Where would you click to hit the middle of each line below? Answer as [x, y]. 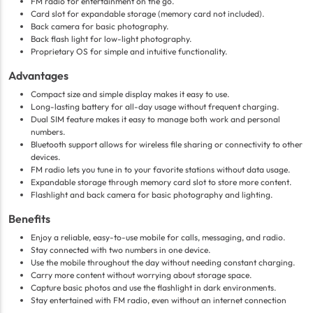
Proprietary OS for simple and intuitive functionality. [129, 52]
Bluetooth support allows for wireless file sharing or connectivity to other [167, 145]
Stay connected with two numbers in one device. [121, 250]
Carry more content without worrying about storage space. [141, 275]
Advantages [38, 76]
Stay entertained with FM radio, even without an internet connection [159, 300]
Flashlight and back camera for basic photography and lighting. [152, 195]
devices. [45, 157]
